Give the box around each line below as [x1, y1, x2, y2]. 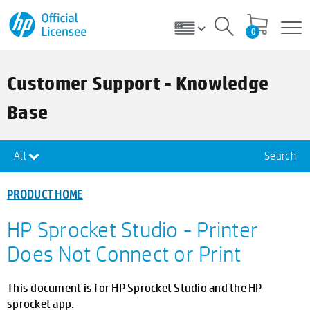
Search [264, 149, 296, 163]
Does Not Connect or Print [7, 239, 241, 267]
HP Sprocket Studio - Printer [7, 215, 258, 243]
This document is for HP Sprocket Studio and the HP [7, 280, 262, 295]
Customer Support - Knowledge [7, 71, 269, 95]
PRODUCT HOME [7, 186, 83, 202]
